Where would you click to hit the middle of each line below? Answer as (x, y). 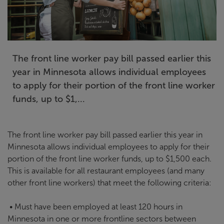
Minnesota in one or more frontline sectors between (102, 219)
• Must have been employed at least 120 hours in (95, 207)
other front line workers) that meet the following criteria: (109, 183)
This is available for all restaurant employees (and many (106, 171)
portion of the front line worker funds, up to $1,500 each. (109, 159)
